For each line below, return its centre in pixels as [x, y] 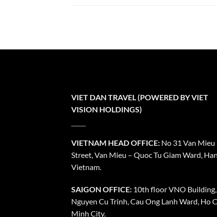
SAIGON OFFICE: [101, 189]
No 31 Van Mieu [187, 142]
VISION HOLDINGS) [107, 109]
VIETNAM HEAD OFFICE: [116, 142]
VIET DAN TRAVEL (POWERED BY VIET [140, 97]
